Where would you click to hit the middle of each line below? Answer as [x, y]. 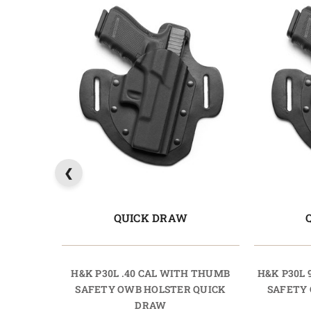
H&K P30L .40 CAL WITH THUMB [151, 274]
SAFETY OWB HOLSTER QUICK [151, 289]
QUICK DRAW [150, 218]
